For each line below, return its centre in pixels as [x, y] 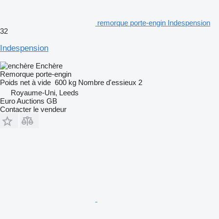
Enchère [49, 66]
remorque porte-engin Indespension [154, 22]
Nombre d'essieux [107, 82]
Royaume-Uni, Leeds [45, 92]
